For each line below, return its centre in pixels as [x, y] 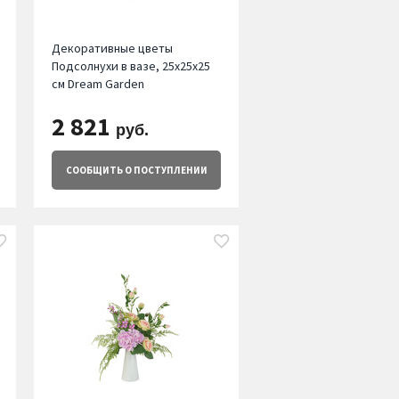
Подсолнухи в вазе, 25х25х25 [130, 66]
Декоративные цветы [112, 49]
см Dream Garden [98, 84]
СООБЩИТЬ [94, 171]
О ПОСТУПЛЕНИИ [165, 171]
